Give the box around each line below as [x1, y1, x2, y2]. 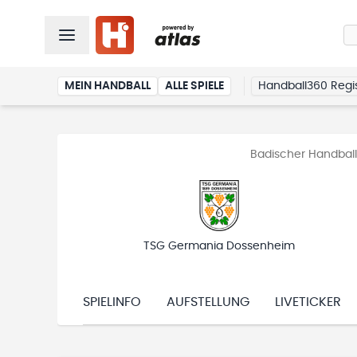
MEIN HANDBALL [65, 80, 151, 92]
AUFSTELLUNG [167, 296, 249, 308]
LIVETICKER [275, 296, 341, 308]
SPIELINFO [83, 296, 141, 308]
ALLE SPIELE [165, 80, 224, 92]
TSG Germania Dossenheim [143, 241, 295, 252]
